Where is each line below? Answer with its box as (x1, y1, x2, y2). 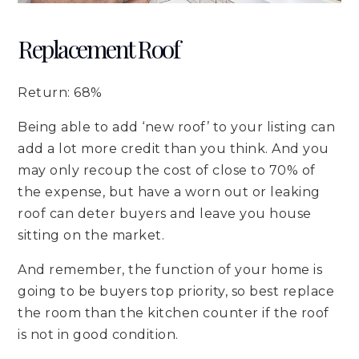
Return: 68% (18, 84, 103, 100)
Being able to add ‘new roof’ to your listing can (18, 119, 336, 135)
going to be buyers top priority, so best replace (18, 283, 335, 299)
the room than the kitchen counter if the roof (18, 305, 329, 321)
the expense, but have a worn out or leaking (18, 184, 321, 200)
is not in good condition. (18, 326, 179, 342)
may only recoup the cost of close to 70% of (18, 162, 316, 178)
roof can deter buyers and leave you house (18, 205, 312, 221)
